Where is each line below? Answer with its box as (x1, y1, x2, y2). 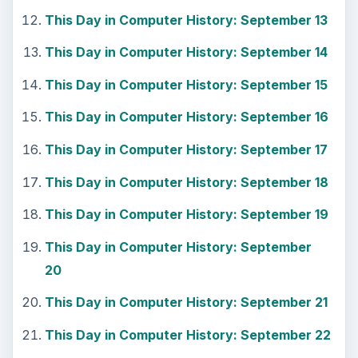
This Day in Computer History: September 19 (44, 206, 328, 223)
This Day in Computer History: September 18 (44, 173, 328, 190)
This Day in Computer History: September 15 (44, 76, 328, 93)
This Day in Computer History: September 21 (44, 294, 328, 311)
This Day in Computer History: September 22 (44, 326, 331, 343)
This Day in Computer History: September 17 (44, 141, 328, 157)
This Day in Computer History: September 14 (44, 44, 328, 61)
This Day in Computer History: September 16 (44, 109, 328, 125)
